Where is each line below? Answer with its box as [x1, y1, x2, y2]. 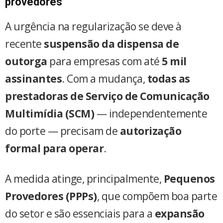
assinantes [5, 71, 62, 86]
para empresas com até [47, 54, 162, 68]
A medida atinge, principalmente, [5, 171, 164, 186]
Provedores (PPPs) [5, 189, 97, 203]
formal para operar [5, 141, 104, 155]
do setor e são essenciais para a [5, 206, 155, 221]
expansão [154, 206, 205, 221]
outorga [5, 54, 47, 68]
